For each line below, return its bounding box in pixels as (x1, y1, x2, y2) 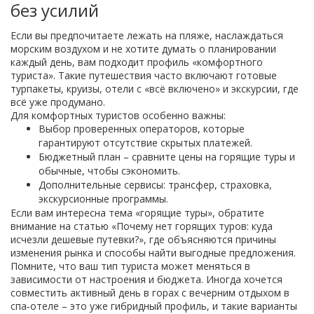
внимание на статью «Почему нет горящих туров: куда (11, 219, 273, 233)
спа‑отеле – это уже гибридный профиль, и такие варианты (11, 299, 297, 313)
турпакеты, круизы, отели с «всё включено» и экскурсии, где (11, 82, 299, 95)
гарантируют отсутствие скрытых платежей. (39, 136, 252, 149)
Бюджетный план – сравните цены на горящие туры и (39, 150, 295, 163)
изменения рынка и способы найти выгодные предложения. (11, 246, 296, 259)
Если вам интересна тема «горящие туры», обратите (11, 206, 264, 219)
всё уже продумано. (11, 95, 105, 109)
